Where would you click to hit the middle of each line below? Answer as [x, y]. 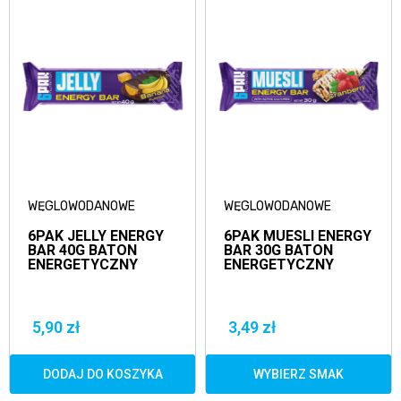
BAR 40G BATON [82, 250]
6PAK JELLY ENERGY [96, 236]
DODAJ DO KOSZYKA [102, 374]
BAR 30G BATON [278, 250]
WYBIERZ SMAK [299, 374]
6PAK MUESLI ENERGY [298, 236]
